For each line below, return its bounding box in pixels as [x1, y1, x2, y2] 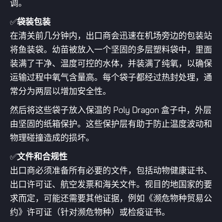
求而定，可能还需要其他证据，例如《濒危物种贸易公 [10, 193, 212, 203]
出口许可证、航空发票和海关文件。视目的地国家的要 [10, 179, 212, 189]
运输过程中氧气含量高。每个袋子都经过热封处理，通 [10, 72, 212, 82]
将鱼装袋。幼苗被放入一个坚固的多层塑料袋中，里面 [10, 44, 212, 55]
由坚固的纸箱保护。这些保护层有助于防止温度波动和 [10, 118, 212, 129]
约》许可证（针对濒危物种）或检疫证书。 [10, 207, 170, 217]
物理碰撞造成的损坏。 [10, 132, 94, 143]
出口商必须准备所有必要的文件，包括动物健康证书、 [10, 165, 212, 175]
